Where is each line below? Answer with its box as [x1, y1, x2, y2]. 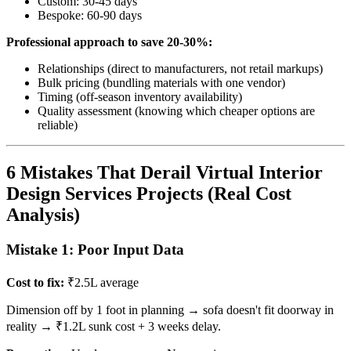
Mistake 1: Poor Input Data [6, 241, 184, 259]
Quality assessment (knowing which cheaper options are [38, 104, 315, 118]
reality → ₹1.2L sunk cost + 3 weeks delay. [6, 319, 221, 333]
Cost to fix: [6, 275, 64, 289]
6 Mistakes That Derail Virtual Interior [6, 162, 323, 183]
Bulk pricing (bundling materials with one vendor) [38, 76, 285, 90]
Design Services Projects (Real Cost [6, 183, 291, 204]
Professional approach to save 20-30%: [6, 35, 212, 49]
